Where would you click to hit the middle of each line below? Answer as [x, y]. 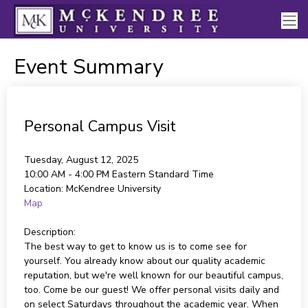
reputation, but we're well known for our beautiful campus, [153, 275]
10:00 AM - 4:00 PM [68, 174]
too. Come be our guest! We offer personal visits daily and [151, 290]
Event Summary [88, 67]
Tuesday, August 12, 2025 [81, 160]
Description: [49, 232]
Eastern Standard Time [163, 174]
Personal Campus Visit [100, 126]
